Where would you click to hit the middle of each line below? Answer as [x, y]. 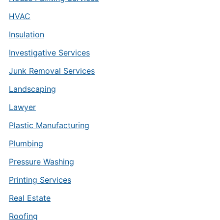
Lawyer [22, 107]
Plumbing [26, 143]
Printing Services [40, 180]
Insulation [26, 34]
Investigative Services [49, 53]
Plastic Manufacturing [49, 125]
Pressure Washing [41, 162]
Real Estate [29, 198]
